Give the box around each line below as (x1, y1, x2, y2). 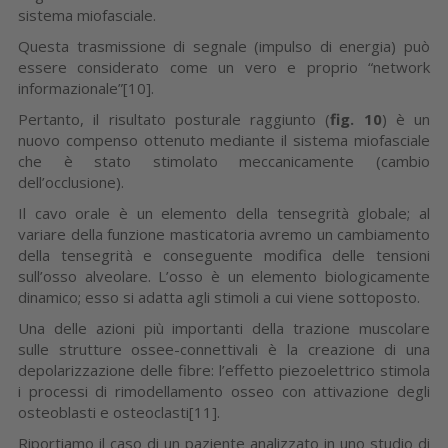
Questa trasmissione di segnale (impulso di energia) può (18, 35, 430, 56)
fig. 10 (330, 108, 382, 129)
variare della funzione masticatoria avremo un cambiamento (18, 223, 430, 244)
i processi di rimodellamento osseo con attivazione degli (18, 380, 430, 401)
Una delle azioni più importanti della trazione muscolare (18, 317, 430, 338)
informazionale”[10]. (18, 77, 154, 98)
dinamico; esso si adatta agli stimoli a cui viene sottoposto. (18, 286, 420, 307)
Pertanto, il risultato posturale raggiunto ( (18, 108, 331, 129)
